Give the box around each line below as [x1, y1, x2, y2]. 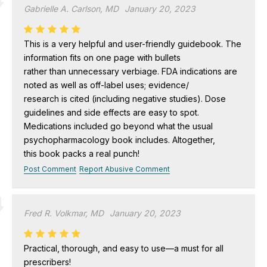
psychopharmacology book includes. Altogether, [24, 134, 215, 145]
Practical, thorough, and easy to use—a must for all [24, 243, 223, 253]
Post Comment [24, 164, 76, 173]
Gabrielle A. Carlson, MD [24, 3, 119, 14]
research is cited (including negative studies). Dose [24, 93, 226, 104]
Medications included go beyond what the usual [24, 120, 213, 131]
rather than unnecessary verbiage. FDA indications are [24, 66, 237, 76]
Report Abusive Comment [79, 164, 170, 173]
